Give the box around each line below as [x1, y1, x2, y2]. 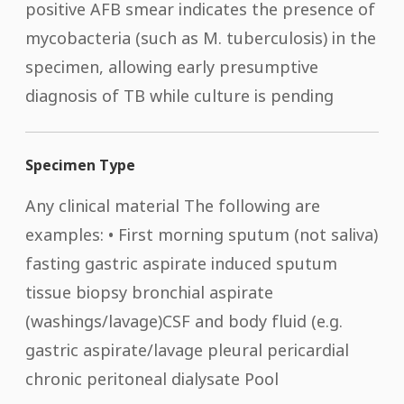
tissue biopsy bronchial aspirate [25, 280, 273, 303]
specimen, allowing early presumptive [25, 55, 318, 78]
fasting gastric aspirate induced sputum [25, 252, 337, 274]
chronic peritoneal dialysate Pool [25, 367, 279, 390]
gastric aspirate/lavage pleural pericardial [25, 338, 349, 361]
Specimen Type [25, 154, 135, 175]
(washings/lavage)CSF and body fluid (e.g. [25, 309, 343, 332]
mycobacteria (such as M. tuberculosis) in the [25, 26, 376, 49]
